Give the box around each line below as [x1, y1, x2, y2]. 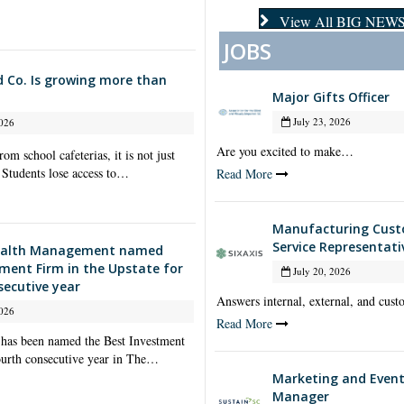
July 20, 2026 [289, 263, 351, 278]
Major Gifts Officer [271, 87, 390, 106]
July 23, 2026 [289, 114, 351, 128]
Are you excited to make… [216, 142, 353, 160]
